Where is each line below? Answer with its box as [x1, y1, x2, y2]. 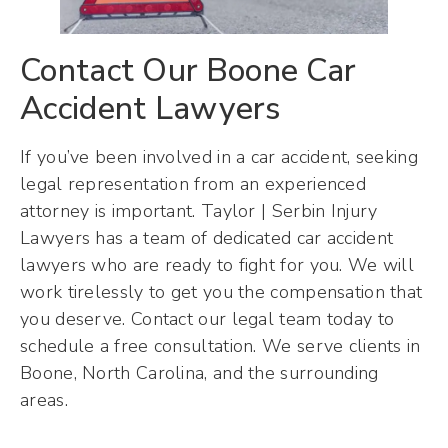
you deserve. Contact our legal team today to [20, 307, 395, 332]
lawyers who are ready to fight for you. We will [20, 253, 415, 278]
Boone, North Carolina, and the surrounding [20, 361, 379, 386]
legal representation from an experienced [20, 172, 366, 197]
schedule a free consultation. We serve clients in [20, 334, 421, 359]
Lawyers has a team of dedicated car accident [20, 226, 394, 251]
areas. [20, 388, 68, 413]
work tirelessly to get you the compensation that [20, 280, 423, 305]
